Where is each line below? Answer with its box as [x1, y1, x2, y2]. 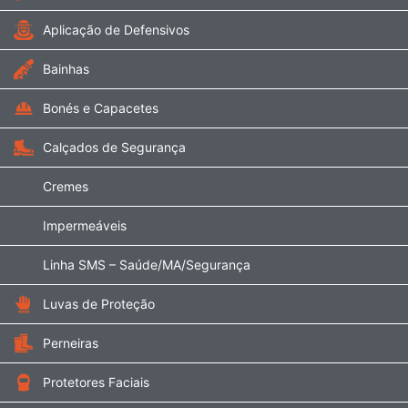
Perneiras [43, 335, 98, 351]
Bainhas [43, 61, 89, 76]
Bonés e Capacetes [43, 100, 158, 116]
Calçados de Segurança [43, 139, 186, 155]
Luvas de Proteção [43, 296, 155, 311]
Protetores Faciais [43, 374, 149, 390]
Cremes [43, 178, 88, 194]
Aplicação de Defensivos [43, 22, 189, 37]
